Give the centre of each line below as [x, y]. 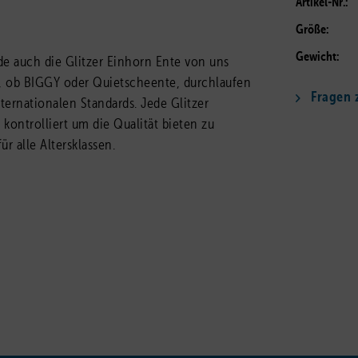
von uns [205, 62]
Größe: [312, 30]
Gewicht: [318, 58]
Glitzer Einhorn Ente [123, 62]
